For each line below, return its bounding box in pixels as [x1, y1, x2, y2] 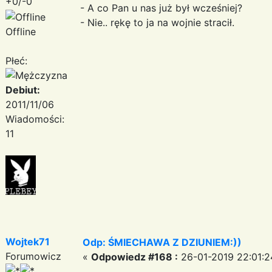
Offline [5, 25, 36, 38]
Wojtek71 [5, 235, 50, 248]
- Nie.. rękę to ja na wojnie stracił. [80, 16, 234, 29]
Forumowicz [5, 250, 61, 262]
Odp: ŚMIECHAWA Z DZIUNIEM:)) [83, 236, 242, 248]
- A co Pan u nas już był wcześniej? [80, 1, 242, 14]
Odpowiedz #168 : [91, 250, 178, 263]
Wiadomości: [5, 112, 64, 125]
